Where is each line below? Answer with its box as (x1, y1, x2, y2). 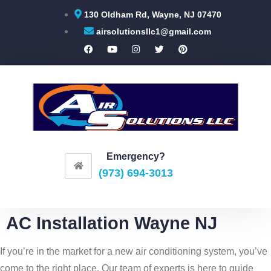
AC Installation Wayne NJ (6, 213, 217, 233)
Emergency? (106, 151, 165, 162)
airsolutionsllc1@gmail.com (96, 27, 211, 36)
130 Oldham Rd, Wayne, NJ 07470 (83, 10, 221, 19)
